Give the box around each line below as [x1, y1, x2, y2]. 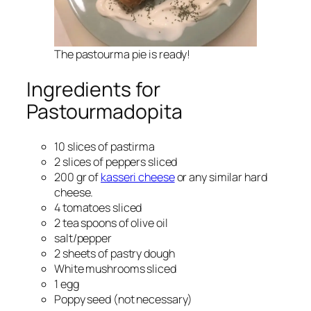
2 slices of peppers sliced [54, 154, 178, 170]
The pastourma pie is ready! [54, 46, 191, 62]
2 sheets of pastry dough [54, 246, 175, 262]
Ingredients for [26, 75, 160, 103]
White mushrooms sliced [54, 261, 176, 277]
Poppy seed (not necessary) [54, 292, 193, 308]
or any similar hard [174, 169, 267, 185]
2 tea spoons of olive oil [54, 215, 168, 231]
